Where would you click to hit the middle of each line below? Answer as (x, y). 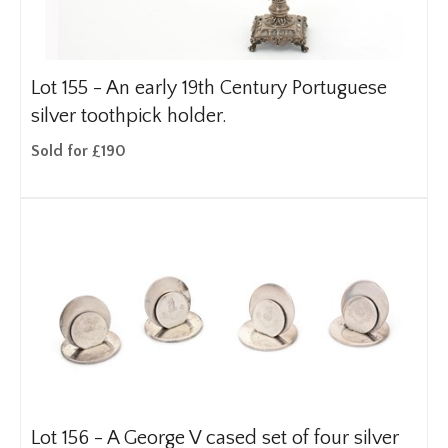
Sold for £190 (78, 151)
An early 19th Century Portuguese (246, 88)
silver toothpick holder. (129, 116)
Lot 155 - (68, 88)
